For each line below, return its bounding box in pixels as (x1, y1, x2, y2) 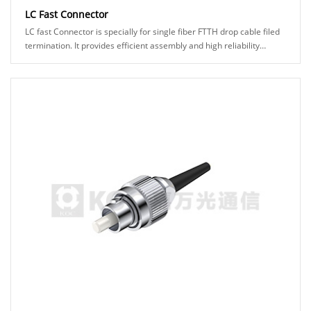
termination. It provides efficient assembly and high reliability (25, 39, 260, 51)
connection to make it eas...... (25, 53, 136, 65)
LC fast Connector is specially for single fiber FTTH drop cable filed (25, 25, 280, 37)
